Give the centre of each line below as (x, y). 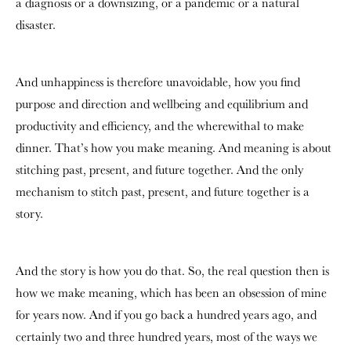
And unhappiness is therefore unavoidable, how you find (158, 81)
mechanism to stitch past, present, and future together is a (163, 191)
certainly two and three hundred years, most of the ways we (166, 336)
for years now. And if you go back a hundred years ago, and (166, 314)
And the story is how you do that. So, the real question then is (172, 270)
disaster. (36, 24)
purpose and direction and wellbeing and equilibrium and (162, 103)
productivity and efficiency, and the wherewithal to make (160, 125)
